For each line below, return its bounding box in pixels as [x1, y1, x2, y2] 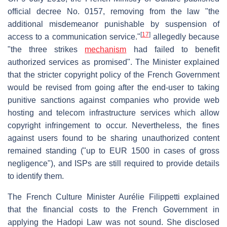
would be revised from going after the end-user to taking [8, 83, 219, 92]
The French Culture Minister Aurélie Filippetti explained [8, 192, 219, 201]
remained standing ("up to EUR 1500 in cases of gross [8, 146, 219, 155]
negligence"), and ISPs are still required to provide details [8, 159, 219, 168]
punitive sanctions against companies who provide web [8, 95, 219, 104]
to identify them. [8, 171, 64, 180]
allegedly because [150, 32, 220, 41]
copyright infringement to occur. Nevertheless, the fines [8, 121, 219, 130]
